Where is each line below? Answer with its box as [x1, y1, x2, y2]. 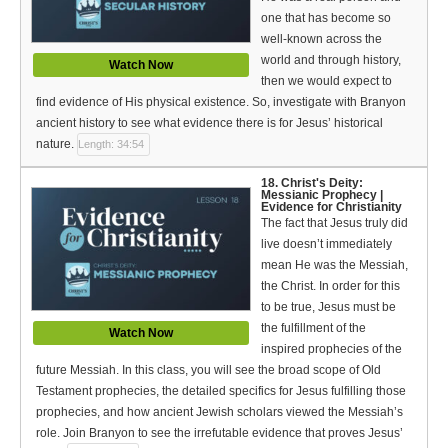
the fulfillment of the [261, 320, 366, 335]
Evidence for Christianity [261, 199, 402, 214]
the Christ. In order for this [261, 278, 400, 293]
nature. [36, 137, 74, 152]
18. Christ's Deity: [261, 175, 363, 190]
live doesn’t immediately [261, 236, 392, 251]
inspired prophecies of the [261, 341, 402, 356]
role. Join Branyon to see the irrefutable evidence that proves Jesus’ [36, 425, 403, 440]
